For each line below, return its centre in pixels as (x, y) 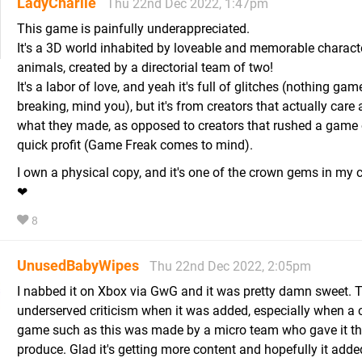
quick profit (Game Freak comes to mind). (135, 145)
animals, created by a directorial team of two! (145, 67)
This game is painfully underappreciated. (133, 28)
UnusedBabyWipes (78, 265)
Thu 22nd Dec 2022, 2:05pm (230, 266)
